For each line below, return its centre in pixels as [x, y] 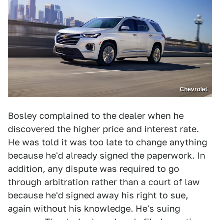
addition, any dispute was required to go [94, 169]
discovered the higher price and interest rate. [103, 129]
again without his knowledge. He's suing [94, 209]
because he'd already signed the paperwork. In [107, 156]
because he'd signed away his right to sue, [98, 195]
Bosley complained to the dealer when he [96, 116]
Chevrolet [193, 90]
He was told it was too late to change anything [108, 142]
